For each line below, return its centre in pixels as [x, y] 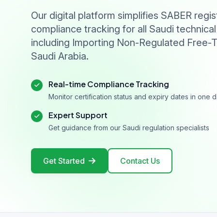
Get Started [64, 161]
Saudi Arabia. [60, 56]
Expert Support [78, 115]
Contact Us [140, 161]
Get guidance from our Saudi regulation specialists [129, 128]
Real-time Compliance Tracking [109, 84]
